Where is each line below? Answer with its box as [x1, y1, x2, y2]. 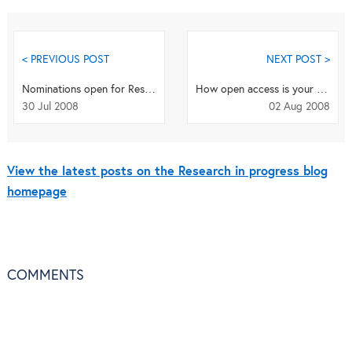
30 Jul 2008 [21, 101, 79, 112]
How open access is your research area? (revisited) [316, 83, 328, 95]
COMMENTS [6, 268, 84, 283]
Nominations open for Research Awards [144, 83, 156, 95]
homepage [6, 185, 67, 198]
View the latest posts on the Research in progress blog [6, 165, 328, 178]
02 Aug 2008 [269, 101, 331, 112]
